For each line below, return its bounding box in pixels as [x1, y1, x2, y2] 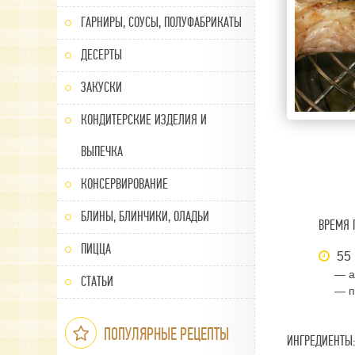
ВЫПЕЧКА [81, 143, 123, 160]
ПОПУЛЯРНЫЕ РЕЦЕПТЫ [101, 324, 229, 345]
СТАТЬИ [81, 273, 113, 290]
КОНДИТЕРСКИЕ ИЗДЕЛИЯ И [81, 112, 207, 128]
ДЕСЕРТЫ [81, 47, 122, 63]
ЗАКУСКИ [81, 79, 122, 96]
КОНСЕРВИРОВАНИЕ [81, 176, 168, 193]
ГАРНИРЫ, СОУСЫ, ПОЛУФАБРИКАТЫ [81, 14, 242, 31]
